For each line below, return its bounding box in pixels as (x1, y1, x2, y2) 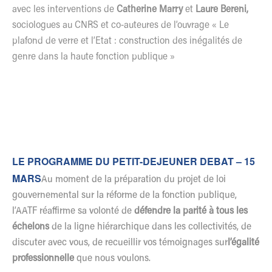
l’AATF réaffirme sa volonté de (12, 206, 134, 216)
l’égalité (228, 237, 259, 248)
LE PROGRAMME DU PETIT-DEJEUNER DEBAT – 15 (12, 154, 255, 168)
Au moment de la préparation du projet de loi (41, 174, 226, 185)
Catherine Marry (117, 4, 185, 15)
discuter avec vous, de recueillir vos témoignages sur (12, 237, 228, 248)
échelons (12, 222, 49, 232)
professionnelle (12, 253, 76, 263)
